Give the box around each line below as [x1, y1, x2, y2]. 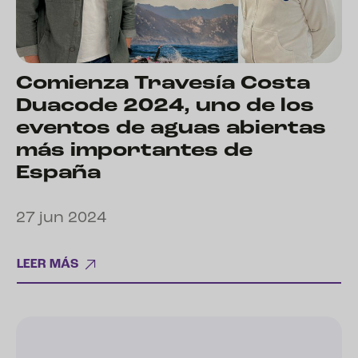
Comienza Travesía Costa [16, 74, 310, 93]
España [16, 164, 101, 183]
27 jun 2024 [16, 210, 106, 226]
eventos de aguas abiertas [16, 119, 326, 138]
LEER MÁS [17, 257, 78, 271]
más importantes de [16, 141, 253, 161]
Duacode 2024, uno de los [16, 97, 314, 116]
